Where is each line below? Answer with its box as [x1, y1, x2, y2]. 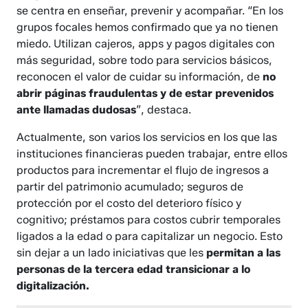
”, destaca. [136, 102, 192, 116]
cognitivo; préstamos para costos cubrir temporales [16, 212, 281, 226]
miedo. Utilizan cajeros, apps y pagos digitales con [16, 36, 276, 50]
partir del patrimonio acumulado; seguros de [16, 179, 244, 193]
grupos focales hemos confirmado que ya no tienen [16, 20, 279, 34]
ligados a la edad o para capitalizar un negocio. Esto [16, 229, 283, 243]
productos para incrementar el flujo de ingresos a [16, 163, 269, 177]
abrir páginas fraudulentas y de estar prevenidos [16, 86, 274, 100]
